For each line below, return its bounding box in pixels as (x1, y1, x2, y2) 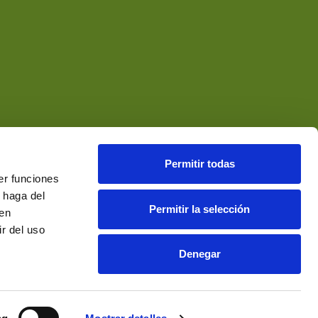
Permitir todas (164, 158, 235, 170)
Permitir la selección (149, 202, 250, 215)
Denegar (178, 248, 221, 260)
